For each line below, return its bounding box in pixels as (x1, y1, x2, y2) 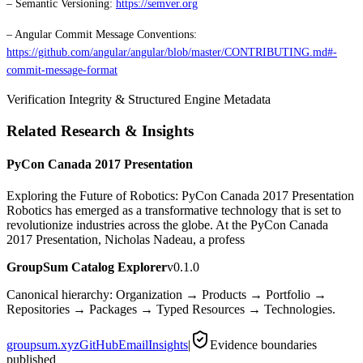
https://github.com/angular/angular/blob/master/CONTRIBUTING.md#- (6, 45, 337, 58)
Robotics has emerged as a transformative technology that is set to (6, 203, 341, 218)
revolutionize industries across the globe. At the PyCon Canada (6, 218, 328, 233)
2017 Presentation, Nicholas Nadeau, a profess (6, 233, 245, 247)
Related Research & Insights (6, 122, 194, 139)
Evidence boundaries (210, 338, 317, 352)
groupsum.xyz (6, 338, 79, 352)
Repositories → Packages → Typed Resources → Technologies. (6, 302, 335, 317)
